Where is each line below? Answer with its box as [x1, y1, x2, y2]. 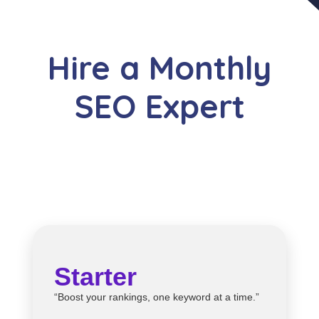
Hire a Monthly [48, 47, 271, 88]
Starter [54, 261, 137, 291]
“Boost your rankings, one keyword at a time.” [54, 291, 259, 303]
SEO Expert [74, 85, 245, 126]
